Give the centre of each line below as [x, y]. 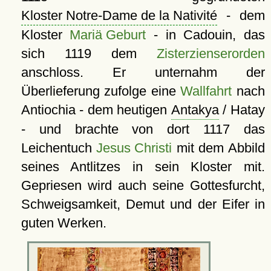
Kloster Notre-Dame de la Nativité [119, 16]
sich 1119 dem [89, 54]
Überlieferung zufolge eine [101, 91]
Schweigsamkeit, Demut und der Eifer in [143, 204]
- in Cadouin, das [206, 35]
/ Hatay [242, 110]
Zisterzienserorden [211, 54]
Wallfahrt [206, 91]
